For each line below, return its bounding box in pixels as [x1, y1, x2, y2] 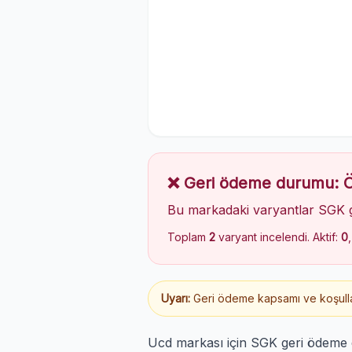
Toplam [167, 230, 209, 244]
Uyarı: [161, 291, 190, 305]
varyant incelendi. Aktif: [215, 230, 341, 244]
